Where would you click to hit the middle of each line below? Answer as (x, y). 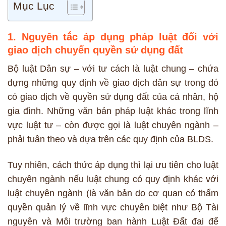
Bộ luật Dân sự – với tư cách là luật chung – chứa (113, 69)
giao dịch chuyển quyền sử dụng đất (95, 50)
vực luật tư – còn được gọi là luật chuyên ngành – (113, 125)
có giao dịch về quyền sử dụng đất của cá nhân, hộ (113, 97)
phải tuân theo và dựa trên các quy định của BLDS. (110, 139)
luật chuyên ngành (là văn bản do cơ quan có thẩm (113, 193)
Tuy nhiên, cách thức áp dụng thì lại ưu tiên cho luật (113, 165)
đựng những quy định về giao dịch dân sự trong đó (113, 83)
